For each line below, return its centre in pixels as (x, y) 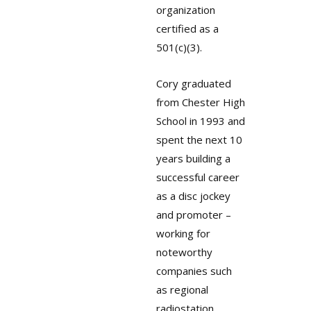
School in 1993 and (200, 121)
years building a (193, 159)
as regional (182, 290)
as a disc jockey (193, 196)
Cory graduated (193, 84)
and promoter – (193, 215)
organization (185, 10)
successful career (197, 177)
